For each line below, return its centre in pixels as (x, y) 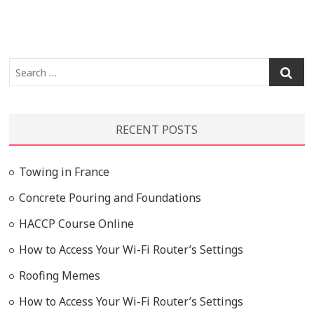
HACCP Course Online (77, 224)
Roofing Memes (60, 275)
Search (287, 66)
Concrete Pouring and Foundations (110, 198)
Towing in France (64, 172)
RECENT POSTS (157, 130)
